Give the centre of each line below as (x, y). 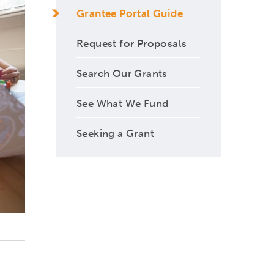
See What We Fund (123, 103)
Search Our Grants (122, 73)
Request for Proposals (132, 43)
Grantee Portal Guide (130, 13)
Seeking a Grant (115, 133)
